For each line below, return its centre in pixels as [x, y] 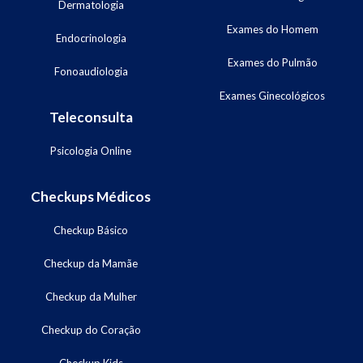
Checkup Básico [91, 230]
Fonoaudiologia [91, 71]
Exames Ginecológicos [272, 95]
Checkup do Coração [91, 329]
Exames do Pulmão [272, 62]
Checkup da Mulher [91, 296]
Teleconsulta [91, 117]
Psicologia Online [91, 150]
